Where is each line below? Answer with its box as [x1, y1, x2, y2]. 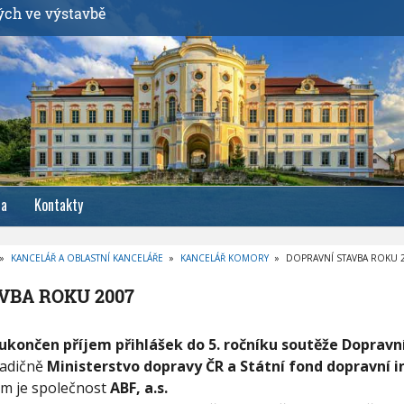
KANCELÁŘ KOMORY [179, 252, 269, 264]
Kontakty [34, 194, 83, 216]
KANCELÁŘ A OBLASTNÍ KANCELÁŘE [10, 252, 163, 264]
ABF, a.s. [109, 378, 168, 398]
